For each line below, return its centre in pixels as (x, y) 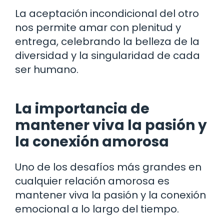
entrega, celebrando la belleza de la (107, 41)
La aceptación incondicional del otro (107, 13)
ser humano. (47, 69)
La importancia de (82, 108)
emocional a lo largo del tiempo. (97, 209)
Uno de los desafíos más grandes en (108, 167)
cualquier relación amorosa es (92, 181)
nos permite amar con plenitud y (98, 27)
